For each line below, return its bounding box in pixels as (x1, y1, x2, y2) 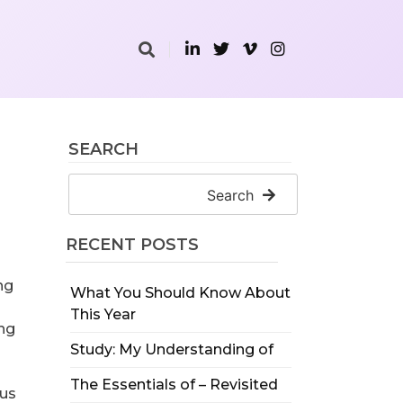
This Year (69, 306, 136, 323)
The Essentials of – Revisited (69, 376, 278, 393)
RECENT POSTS (65, 235, 199, 255)
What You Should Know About (69, 284, 291, 301)
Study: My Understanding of (69, 341, 273, 358)
